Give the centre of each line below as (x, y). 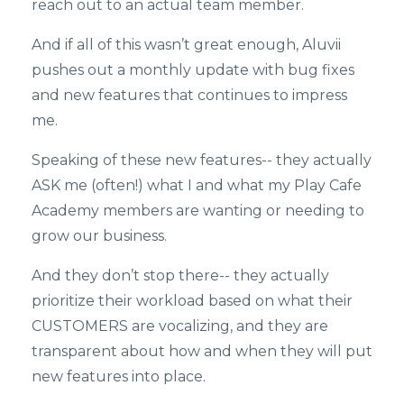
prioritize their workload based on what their (192, 301)
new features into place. (119, 377)
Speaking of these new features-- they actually (202, 161)
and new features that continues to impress (189, 96)
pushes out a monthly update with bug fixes (193, 70)
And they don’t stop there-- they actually (180, 276)
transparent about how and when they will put (202, 352)
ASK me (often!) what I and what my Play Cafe (197, 186)
